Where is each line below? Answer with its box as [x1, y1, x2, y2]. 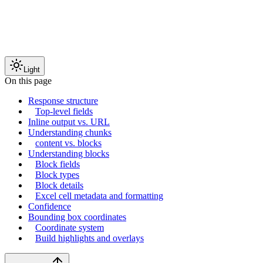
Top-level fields [35, 106, 93, 117]
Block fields [35, 159, 80, 170]
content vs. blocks [35, 138, 102, 149]
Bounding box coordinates [28, 212, 126, 222]
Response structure [28, 96, 98, 106]
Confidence [28, 201, 71, 212]
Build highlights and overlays [35, 233, 144, 244]
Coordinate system [35, 222, 104, 233]
